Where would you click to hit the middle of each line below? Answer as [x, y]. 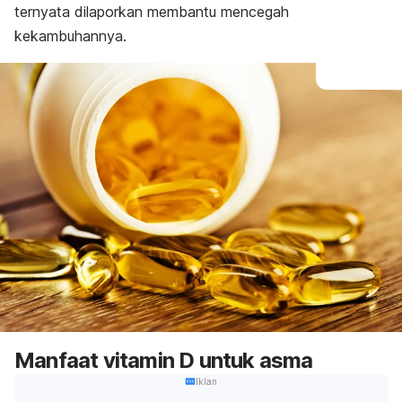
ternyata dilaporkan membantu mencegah [152, 12]
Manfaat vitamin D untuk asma [164, 361]
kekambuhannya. [75, 36]
